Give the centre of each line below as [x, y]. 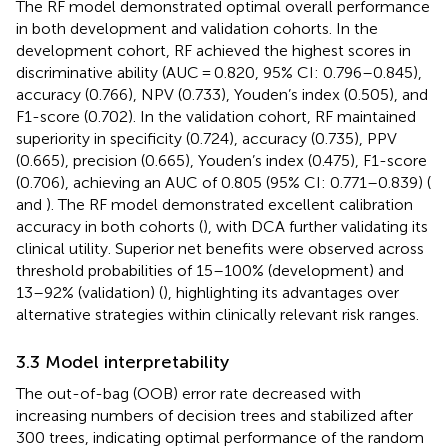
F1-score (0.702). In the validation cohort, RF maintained [216, 116]
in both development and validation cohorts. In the [197, 28]
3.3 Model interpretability [122, 361]
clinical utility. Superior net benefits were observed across [220, 248]
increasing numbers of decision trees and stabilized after [214, 415]
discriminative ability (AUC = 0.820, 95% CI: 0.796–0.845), [219, 72]
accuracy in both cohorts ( [109, 226]
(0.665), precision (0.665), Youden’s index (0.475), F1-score [221, 160]
